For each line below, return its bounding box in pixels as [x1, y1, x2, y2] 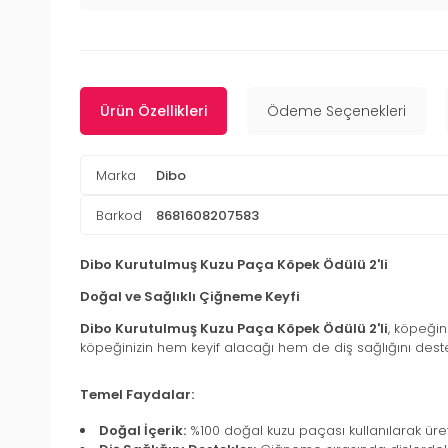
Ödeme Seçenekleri [267, 101, 406, 122]
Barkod [96, 205, 142, 225]
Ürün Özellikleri [100, 101, 207, 122]
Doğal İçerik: [99, 420, 186, 440]
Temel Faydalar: [80, 384, 194, 404]
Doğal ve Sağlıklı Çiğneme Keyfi [80, 287, 300, 307]
